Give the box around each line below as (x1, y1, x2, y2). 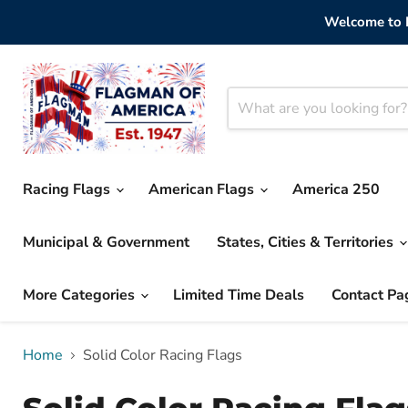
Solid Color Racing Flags (83, 345, 242, 365)
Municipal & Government (23, 232, 189, 252)
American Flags (148, 179, 258, 199)
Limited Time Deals (173, 285, 304, 305)
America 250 (292, 179, 380, 199)
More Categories (23, 285, 138, 305)
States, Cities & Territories (217, 232, 397, 252)
